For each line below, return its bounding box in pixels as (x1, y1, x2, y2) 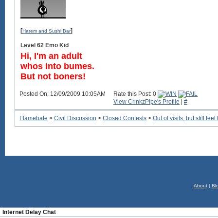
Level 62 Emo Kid (20, 41, 69, 49)
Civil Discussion (54, 115, 96, 122)
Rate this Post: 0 (113, 91, 156, 97)
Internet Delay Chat (2, 209, 56, 216)
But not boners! (20, 71, 86, 81)
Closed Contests (103, 115, 146, 122)
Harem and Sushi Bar (22, 28, 71, 34)
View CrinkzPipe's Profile (113, 98, 180, 105)
